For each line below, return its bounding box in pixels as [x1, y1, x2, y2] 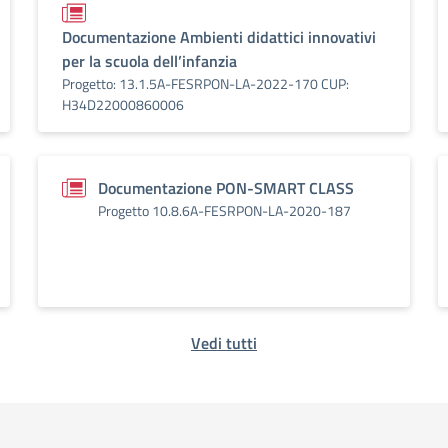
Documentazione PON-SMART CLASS [98, 176, 354, 200]
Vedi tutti [191, 331, 257, 355]
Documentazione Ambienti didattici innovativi [62, 25, 376, 49]
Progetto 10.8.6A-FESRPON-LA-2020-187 [98, 200, 351, 221]
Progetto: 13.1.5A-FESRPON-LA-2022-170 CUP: [62, 73, 349, 94]
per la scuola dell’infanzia [62, 49, 237, 73]
